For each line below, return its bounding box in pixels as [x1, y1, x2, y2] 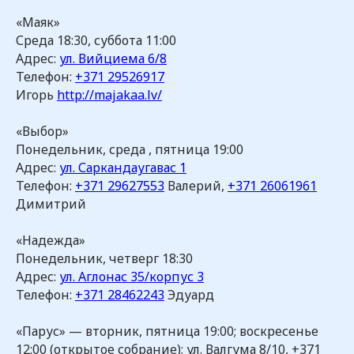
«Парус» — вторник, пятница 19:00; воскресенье [16, 322, 318, 340]
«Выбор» [16, 122, 69, 140]
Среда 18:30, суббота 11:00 [16, 32, 176, 49]
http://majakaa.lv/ [57, 86, 162, 104]
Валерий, [164, 177, 228, 194]
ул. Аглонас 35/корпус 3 [59, 268, 204, 285]
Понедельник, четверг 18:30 [16, 250, 193, 267]
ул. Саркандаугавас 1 [59, 159, 186, 176]
